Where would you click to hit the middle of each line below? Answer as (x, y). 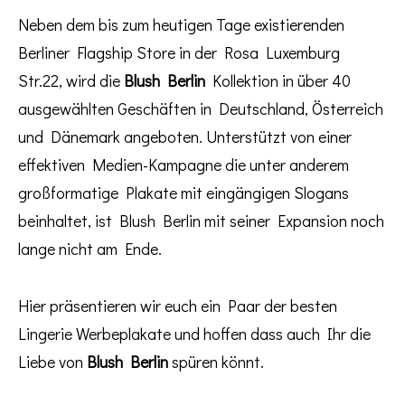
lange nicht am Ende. (90, 248)
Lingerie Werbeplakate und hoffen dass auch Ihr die (194, 333)
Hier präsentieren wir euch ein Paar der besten (178, 305)
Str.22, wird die (71, 80)
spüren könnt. (216, 361)
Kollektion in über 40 (278, 80)
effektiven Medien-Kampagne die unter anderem (184, 164)
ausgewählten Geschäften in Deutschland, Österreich (201, 108)
